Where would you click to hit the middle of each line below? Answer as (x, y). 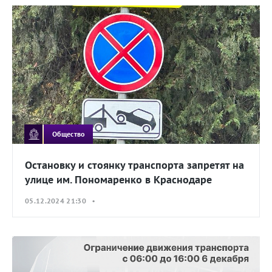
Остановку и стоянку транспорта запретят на (134, 165)
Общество (69, 134)
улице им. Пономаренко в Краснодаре (118, 180)
